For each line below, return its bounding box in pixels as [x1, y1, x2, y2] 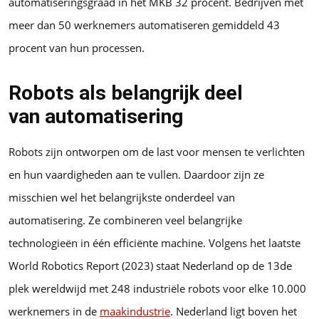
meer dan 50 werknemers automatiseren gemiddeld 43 [9, 18, 280, 33]
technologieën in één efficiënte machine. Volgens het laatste [9, 235, 300, 250]
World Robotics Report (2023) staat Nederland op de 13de [9, 258, 292, 273]
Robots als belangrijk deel [9, 81, 243, 105]
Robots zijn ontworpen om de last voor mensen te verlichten [9, 144, 305, 159]
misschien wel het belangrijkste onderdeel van [9, 189, 235, 204]
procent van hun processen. [9, 41, 147, 56]
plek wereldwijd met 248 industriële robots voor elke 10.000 [9, 281, 306, 296]
